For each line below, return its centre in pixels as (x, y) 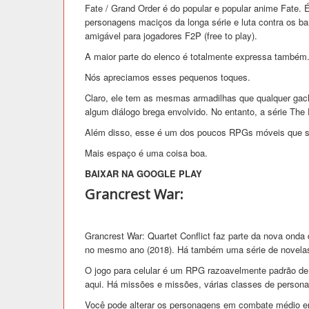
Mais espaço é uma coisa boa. (146, 152)
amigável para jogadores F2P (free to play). (171, 35)
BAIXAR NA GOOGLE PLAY (143, 173)
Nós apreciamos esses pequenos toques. (168, 77)
